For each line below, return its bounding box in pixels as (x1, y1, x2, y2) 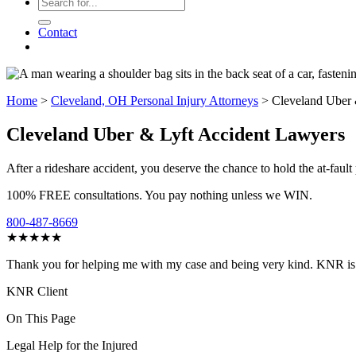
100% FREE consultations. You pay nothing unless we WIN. (6, 188, 312, 202)
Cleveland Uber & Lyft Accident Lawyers (6, 123, 345, 145)
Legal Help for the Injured (6, 338, 137, 352)
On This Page (6, 311, 75, 325)
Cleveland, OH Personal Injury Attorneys (51, 94, 258, 107)
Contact (38, 25, 77, 39)
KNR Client (6, 284, 68, 298)
